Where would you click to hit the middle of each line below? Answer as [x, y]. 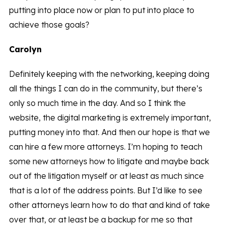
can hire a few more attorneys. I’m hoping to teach [105, 147]
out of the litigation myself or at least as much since [106, 176]
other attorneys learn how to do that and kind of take [109, 205]
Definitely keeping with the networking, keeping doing [109, 74]
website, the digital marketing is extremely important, [110, 118]
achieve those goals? [49, 25]
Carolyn [25, 49]
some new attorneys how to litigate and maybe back [109, 161]
